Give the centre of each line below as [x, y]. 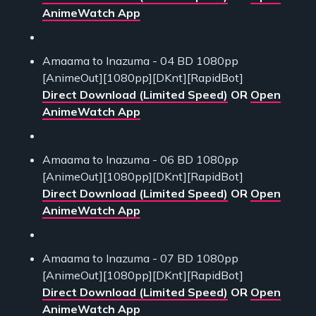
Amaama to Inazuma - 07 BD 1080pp [140, 258]
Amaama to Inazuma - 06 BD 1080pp [140, 159]
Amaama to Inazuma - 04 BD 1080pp [140, 60]
